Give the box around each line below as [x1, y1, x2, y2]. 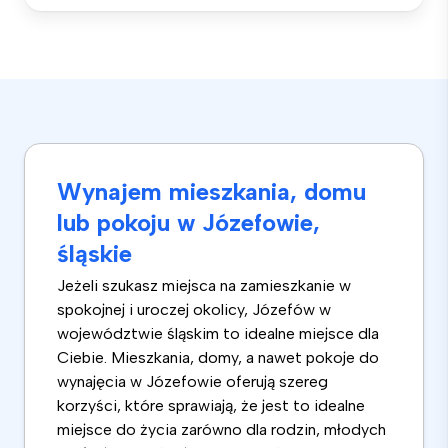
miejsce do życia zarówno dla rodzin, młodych [57, 419, 386, 439]
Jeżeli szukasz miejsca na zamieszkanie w [57, 275, 351, 295]
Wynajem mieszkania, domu [57, 176, 366, 206]
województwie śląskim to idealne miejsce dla [57, 323, 379, 343]
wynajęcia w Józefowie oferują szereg [57, 371, 328, 391]
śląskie [57, 238, 132, 268]
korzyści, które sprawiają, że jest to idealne [57, 395, 365, 415]
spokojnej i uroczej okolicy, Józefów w [57, 299, 331, 319]
